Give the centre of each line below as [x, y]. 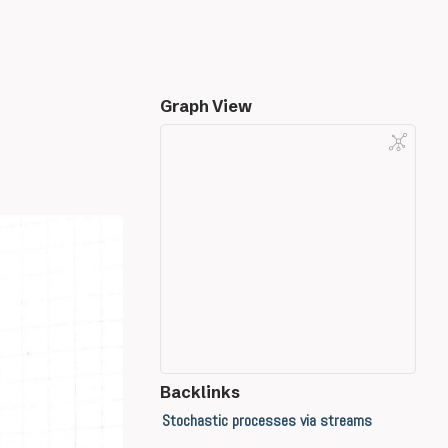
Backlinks [200, 392]
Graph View [206, 106]
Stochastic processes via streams [266, 420]
